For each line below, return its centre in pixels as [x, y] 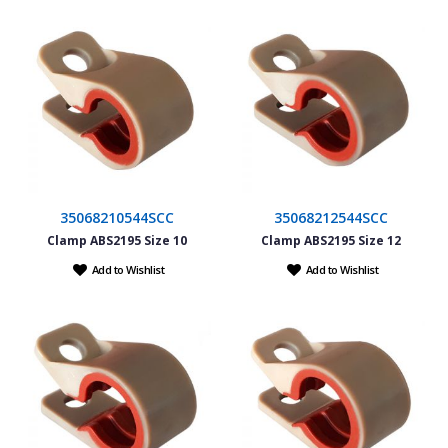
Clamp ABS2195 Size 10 [117, 240]
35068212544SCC [331, 217]
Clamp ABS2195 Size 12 [331, 240]
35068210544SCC [117, 217]
